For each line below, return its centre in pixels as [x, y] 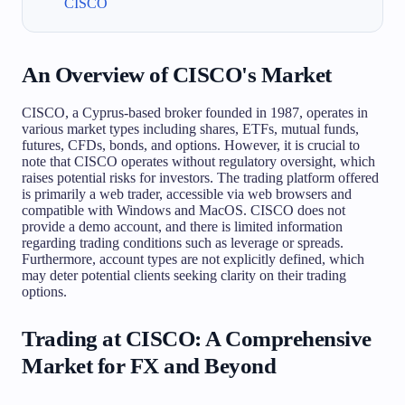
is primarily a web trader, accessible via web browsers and [187, 193]
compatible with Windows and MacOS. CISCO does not [184, 210]
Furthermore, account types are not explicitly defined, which [193, 259]
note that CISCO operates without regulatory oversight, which [198, 161]
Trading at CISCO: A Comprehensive [197, 338]
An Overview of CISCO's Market [177, 74]
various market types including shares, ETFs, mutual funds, [190, 128]
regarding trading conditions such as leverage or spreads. [183, 242]
